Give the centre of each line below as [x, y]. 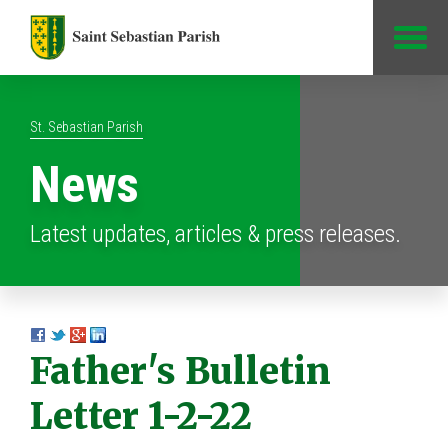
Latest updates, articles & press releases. [215, 233]
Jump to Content [224, 11]
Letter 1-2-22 [141, 416]
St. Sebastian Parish [86, 127]
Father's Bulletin [180, 371]
